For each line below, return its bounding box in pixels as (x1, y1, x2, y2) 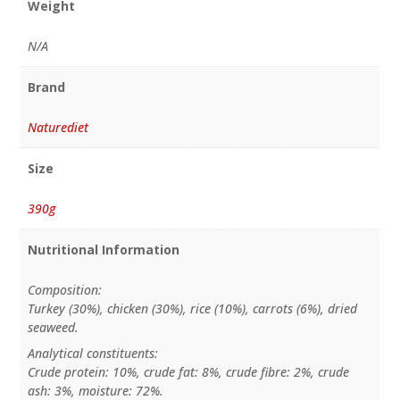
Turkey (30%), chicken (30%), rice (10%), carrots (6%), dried (27, 299, 357, 317)
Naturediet (27, 119, 88, 137)
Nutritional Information (27, 240, 179, 258)
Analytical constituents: (27, 344, 158, 362)
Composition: (27, 280, 102, 298)
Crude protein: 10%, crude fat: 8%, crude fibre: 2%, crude (27, 362, 349, 380)
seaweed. (27, 318, 79, 336)
